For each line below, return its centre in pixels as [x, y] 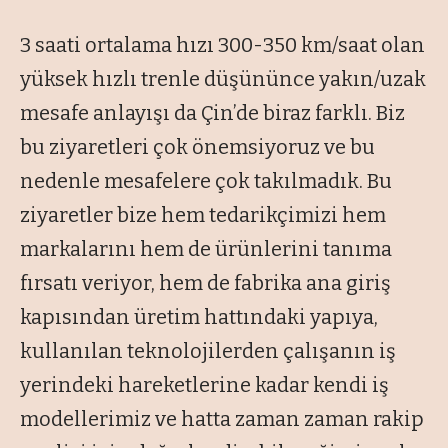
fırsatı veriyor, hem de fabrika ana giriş [205, 282]
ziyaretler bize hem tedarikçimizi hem [203, 214]
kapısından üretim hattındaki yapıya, [199, 316]
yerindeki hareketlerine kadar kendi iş [204, 384]
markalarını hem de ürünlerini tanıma [206, 248]
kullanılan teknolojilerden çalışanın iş [208, 350]
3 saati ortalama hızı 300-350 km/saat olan [222, 44]
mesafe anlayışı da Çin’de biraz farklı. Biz [212, 112]
